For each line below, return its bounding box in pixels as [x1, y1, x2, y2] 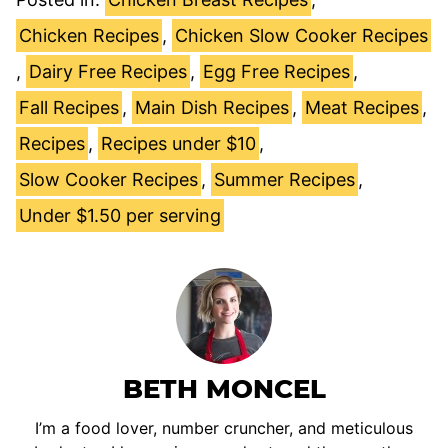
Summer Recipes [214, 168, 355, 190]
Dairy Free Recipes [29, 60, 187, 82]
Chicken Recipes [19, 24, 159, 46]
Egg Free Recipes [203, 60, 350, 82]
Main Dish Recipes [135, 96, 289, 118]
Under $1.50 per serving [19, 204, 221, 226]
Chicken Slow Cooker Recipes [175, 24, 428, 46]
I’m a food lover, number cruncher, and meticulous [35, 417, 413, 438]
